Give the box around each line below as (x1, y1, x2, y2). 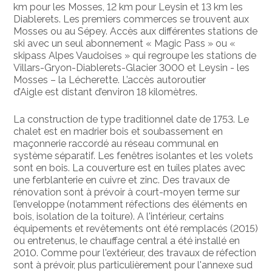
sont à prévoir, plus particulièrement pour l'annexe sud (13, 259, 253, 271)
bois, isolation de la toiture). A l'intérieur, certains (13, 210, 225, 222)
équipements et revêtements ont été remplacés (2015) (13, 222, 259, 234)
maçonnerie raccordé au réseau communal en (13, 137, 219, 149)
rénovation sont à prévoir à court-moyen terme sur (13, 186, 240, 198)
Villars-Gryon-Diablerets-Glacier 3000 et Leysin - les (13, 61, 250, 73)
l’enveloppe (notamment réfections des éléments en (13, 198, 248, 210)
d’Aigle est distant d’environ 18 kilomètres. (13, 86, 198, 98)
